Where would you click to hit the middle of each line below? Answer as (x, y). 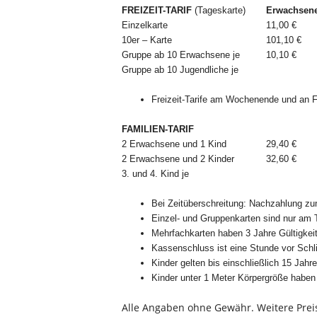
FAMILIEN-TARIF (158, 129)
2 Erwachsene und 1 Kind (177, 144)
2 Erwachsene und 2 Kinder (178, 159)
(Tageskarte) (220, 10)
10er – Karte (147, 40)
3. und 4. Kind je (155, 174)
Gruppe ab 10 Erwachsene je (184, 55)
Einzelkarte (145, 25)
